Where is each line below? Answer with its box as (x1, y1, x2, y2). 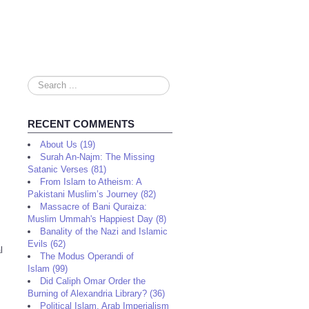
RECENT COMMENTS (28, 118, 134, 130)
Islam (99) (28, 263, 68, 274)
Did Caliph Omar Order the (40, 276, 146, 286)
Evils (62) (28, 239, 66, 249)
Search (28, 77, 56, 87)
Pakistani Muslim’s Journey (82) (28, 189, 156, 199)
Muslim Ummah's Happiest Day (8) (28, 214, 166, 224)
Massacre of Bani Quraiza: (40, 201, 147, 212)
